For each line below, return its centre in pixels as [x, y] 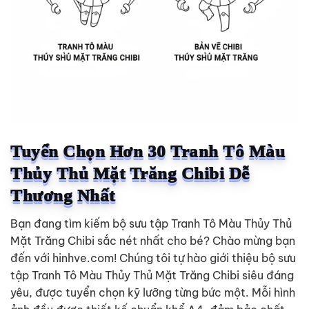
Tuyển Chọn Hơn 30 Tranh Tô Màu [148, 151]
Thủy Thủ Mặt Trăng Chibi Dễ [130, 173]
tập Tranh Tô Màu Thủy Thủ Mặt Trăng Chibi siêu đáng [152, 276]
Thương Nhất [63, 195]
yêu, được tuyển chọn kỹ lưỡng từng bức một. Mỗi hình [153, 293]
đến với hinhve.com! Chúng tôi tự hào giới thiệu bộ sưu [153, 258]
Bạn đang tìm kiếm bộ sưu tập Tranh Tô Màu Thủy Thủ [151, 224]
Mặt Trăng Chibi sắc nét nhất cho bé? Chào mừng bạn [153, 241]
